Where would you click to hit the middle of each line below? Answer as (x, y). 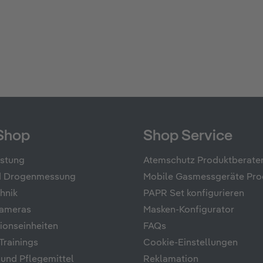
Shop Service (188, 136)
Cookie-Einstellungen (190, 243)
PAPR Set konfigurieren (194, 194)
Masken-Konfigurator (189, 210)
